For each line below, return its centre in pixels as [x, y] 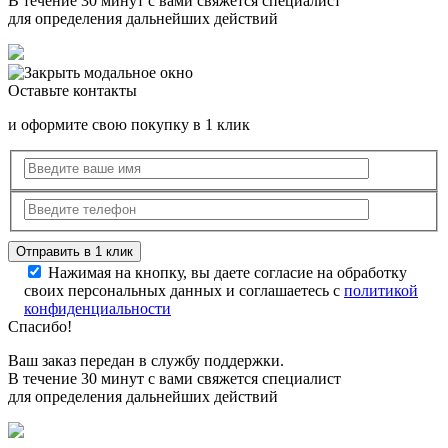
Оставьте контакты [72, 91]
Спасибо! [40, 326]
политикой [381, 290]
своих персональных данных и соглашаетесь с [184, 290]
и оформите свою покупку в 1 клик [129, 125]
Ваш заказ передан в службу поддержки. [146, 360]
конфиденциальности [97, 308]
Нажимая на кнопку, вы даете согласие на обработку [227, 272]
